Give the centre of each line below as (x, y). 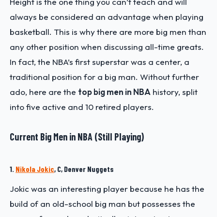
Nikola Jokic (35, 169)
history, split (174, 92)
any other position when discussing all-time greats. (107, 46)
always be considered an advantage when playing (107, 16)
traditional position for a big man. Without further (104, 77)
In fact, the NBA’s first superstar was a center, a (100, 62)
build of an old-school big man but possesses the (102, 203)
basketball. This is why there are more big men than (108, 31)
